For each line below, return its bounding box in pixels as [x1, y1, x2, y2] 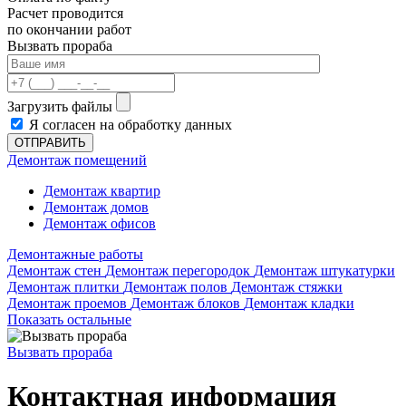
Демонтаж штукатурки [254, 263, 395, 278]
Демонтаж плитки [7, 279, 120, 295]
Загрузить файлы [7, 99, 112, 114]
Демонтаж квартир [43, 183, 160, 198]
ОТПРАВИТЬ [14, 136, 86, 150]
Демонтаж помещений [7, 152, 147, 168]
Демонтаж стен [7, 263, 101, 278]
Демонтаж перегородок [105, 263, 250, 278]
